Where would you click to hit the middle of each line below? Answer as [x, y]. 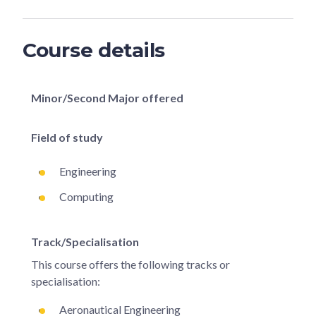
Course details [94, 50]
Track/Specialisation [85, 241]
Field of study [67, 137]
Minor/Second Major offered [107, 97]
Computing [86, 196]
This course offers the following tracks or [130, 264]
